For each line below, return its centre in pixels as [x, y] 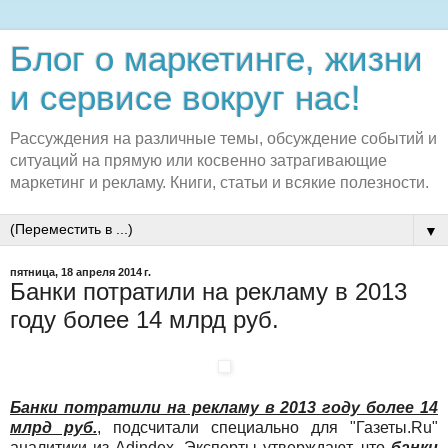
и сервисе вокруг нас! [185, 98]
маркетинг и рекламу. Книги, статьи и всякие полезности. [219, 182]
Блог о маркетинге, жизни [216, 59]
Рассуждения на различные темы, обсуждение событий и [223, 138]
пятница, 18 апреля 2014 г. [80, 272]
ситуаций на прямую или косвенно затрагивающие [198, 160]
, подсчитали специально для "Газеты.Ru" [267, 427]
